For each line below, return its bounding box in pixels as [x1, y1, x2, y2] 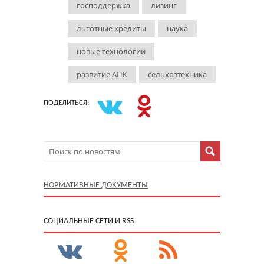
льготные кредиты [77, 22, 146, 34]
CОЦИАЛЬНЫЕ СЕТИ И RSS [44, 216, 134, 226]
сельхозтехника [148, 68, 207, 80]
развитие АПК [77, 68, 127, 80]
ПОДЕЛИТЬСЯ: [44, 98, 89, 107]
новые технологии [77, 45, 146, 57]
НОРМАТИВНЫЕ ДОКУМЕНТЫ [44, 180, 148, 190]
